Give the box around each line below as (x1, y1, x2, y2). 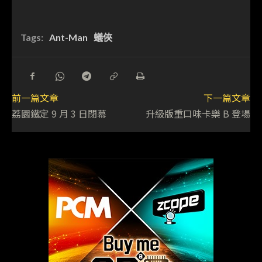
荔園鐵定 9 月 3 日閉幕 (12, 106, 106, 121)
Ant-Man (49, 32, 88, 43)
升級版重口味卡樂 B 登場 (145, 106, 250, 121)
